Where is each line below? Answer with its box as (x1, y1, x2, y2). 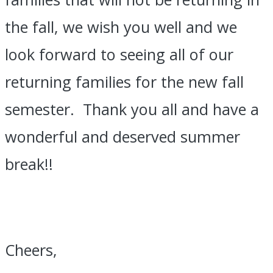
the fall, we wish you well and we (5, 16, 237, 38)
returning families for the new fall (5, 71, 244, 93)
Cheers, (5, 239, 57, 260)
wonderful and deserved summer (5, 126, 240, 147)
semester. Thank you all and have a (5, 99, 259, 120)
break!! (5, 154, 53, 175)
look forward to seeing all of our (5, 44, 233, 65)
